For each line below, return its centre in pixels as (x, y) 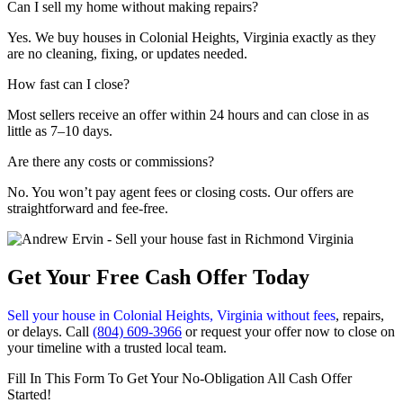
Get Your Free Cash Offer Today (158, 278)
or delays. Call (50, 332)
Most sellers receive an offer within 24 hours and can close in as (188, 115)
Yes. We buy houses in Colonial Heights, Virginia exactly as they (192, 38)
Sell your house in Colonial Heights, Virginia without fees (171, 316)
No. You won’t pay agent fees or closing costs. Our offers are (180, 193)
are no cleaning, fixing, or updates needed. (127, 54)
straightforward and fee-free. (88, 209)
